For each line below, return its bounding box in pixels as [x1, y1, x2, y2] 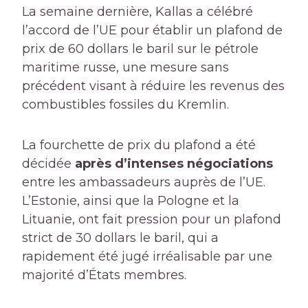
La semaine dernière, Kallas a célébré [22, 4, 253, 20]
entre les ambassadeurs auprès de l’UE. [22, 175, 265, 190]
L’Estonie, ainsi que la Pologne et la [22, 193, 239, 209]
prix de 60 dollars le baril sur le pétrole [22, 41, 258, 57]
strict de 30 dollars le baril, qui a [22, 230, 219, 246]
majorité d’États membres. [22, 267, 186, 283]
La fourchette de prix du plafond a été [22, 137, 256, 153]
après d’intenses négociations [75, 156, 273, 172]
